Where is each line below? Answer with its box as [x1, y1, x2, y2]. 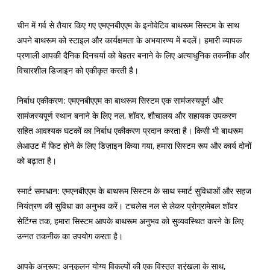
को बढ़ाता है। [17, 155, 57, 167]
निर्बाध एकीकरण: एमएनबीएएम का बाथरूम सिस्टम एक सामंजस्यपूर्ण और [17, 95, 224, 107]
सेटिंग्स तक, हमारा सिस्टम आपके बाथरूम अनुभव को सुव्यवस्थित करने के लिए [17, 215, 244, 227]
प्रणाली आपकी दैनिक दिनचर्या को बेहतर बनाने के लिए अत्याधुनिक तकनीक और [17, 49, 250, 61]
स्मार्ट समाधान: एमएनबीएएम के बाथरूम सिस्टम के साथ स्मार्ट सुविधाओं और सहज [17, 185, 252, 197]
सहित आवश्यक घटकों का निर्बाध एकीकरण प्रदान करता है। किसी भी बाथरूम [17, 125, 243, 137]
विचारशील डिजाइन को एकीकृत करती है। [17, 64, 139, 77]
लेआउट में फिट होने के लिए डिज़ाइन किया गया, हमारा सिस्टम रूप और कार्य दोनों [17, 140, 252, 152]
